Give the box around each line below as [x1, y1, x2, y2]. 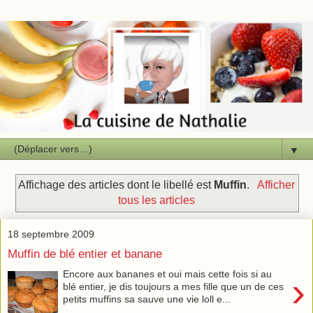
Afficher [256, 178, 295, 191]
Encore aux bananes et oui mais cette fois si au [63, 268, 272, 279]
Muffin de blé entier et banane [8, 247, 162, 261]
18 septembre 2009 [8, 228, 94, 240]
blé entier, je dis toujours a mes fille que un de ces [63, 280, 284, 292]
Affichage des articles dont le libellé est [18, 178, 214, 191]
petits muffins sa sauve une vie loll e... [63, 293, 231, 305]
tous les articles [118, 194, 195, 206]
